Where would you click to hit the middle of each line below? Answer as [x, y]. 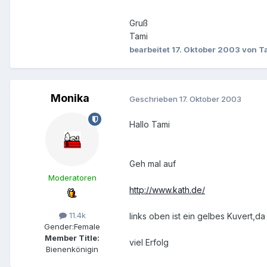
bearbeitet [150, 50]
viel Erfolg [149, 243]
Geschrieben [154, 99]
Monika [70, 98]
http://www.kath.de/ [167, 190]
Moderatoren [72, 178]
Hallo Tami [150, 125]
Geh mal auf [153, 164]
